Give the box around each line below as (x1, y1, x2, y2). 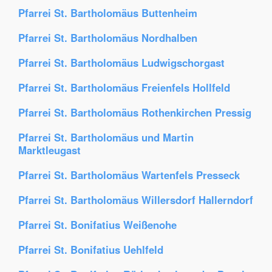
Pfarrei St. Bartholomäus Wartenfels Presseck (18, 168, 240, 182)
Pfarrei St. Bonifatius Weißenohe (18, 217, 177, 232)
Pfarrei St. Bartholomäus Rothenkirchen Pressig (18, 105, 251, 120)
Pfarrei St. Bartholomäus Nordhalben (18, 30, 197, 45)
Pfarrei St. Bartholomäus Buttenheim (18, 5, 197, 20)
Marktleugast (18, 143, 81, 157)
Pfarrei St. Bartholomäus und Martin (18, 130, 194, 144)
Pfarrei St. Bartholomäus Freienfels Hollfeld (18, 80, 230, 95)
